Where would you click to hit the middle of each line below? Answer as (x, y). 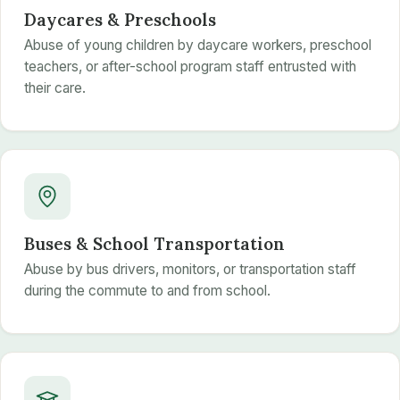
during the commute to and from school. (147, 291)
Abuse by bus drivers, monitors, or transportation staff (190, 270)
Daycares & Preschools (120, 19)
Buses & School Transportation (154, 243)
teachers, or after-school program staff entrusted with (190, 67)
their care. (54, 88)
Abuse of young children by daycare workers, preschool (197, 46)
